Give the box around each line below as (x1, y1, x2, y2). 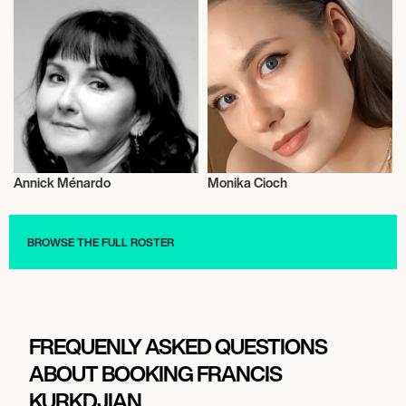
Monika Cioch (208, 172, 287, 192)
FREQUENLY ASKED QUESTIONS (28, 330, 327, 362)
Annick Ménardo (14, 172, 111, 192)
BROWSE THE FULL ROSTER (27, 233, 174, 250)
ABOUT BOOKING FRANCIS (28, 357, 282, 389)
